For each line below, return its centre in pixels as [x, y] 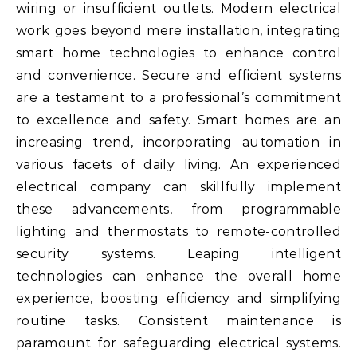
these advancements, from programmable [178, 210]
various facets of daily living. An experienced [178, 165]
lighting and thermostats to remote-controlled [178, 232]
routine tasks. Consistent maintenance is [178, 321]
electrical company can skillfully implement [178, 187]
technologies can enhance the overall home [178, 277]
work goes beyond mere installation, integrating [178, 31]
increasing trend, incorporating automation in [178, 143]
